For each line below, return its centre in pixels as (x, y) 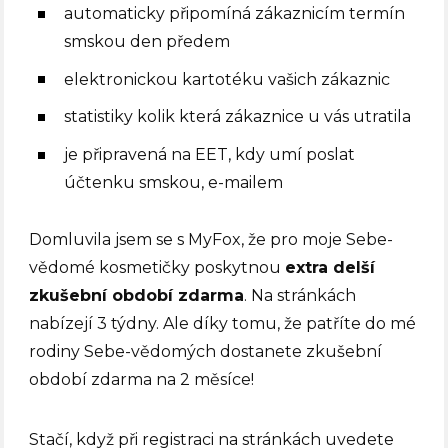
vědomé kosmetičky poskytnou (157, 267)
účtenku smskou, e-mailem (174, 182)
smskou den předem (147, 42)
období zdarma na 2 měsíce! (142, 379)
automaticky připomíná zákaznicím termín (235, 14)
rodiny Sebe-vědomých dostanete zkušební (206, 351)
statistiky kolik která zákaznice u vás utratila (238, 117)
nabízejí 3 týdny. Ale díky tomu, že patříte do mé (223, 323)
